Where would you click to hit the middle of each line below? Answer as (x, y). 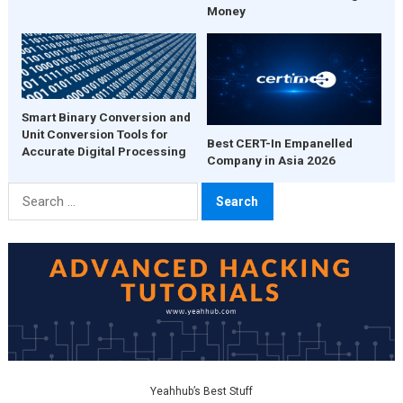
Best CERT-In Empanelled (279, 143)
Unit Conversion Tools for (94, 134)
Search (28, 193)
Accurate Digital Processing (103, 151)
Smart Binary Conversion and (106, 116)
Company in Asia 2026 (271, 161)
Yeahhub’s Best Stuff (201, 391)
